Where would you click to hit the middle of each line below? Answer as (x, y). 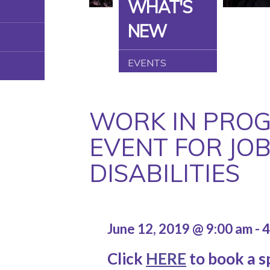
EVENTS (147, 63)
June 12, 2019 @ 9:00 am (181, 229)
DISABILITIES (165, 173)
